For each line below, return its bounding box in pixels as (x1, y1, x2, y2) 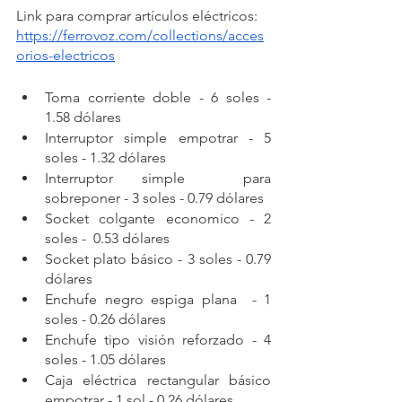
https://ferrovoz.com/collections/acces (16, 26, 264, 44)
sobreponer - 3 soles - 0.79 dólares (45, 188, 264, 206)
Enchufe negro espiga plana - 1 (45, 290, 271, 308)
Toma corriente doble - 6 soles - (45, 88, 271, 106)
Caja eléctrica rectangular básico (45, 371, 271, 389)
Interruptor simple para (45, 169, 271, 187)
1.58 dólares (45, 108, 121, 126)
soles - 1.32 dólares (45, 148, 166, 166)
